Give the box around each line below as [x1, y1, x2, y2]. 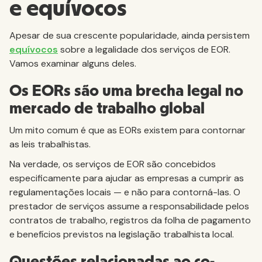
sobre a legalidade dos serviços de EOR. [58, 43, 230, 56]
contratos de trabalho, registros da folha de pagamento [9, 214, 251, 226]
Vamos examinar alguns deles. [9, 57, 136, 70]
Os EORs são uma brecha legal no [9, 83, 243, 99]
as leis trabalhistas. [9, 138, 91, 150]
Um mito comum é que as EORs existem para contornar [9, 124, 246, 136]
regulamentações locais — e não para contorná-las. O [9, 186, 240, 198]
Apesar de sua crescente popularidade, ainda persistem [9, 29, 250, 42]
